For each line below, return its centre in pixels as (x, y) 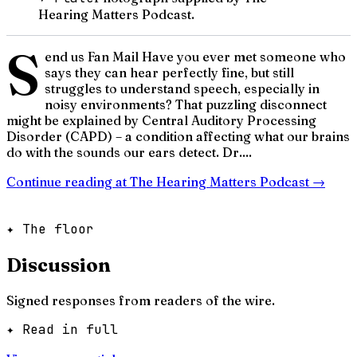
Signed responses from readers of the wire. (141, 300)
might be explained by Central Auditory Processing (161, 120)
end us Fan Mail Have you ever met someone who (195, 56)
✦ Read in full (62, 329)
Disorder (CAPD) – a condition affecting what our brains (178, 136)
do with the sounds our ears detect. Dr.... (129, 152)
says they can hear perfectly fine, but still (169, 72)
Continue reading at (68, 181)
